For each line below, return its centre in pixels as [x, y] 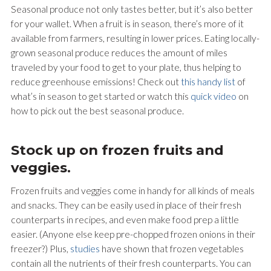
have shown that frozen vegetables [171, 249]
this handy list [207, 81]
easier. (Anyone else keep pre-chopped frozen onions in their [133, 234]
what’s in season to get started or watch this [100, 96]
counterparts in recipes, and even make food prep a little [125, 220]
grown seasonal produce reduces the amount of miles [119, 52]
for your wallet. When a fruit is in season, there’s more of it [127, 23]
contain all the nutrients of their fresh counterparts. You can [131, 263]
